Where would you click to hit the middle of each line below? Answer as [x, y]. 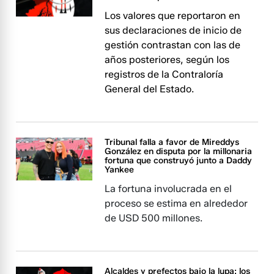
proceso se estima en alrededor [176, 203]
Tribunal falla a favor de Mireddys [172, 142]
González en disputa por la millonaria [179, 151]
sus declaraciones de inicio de [173, 30]
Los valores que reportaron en [173, 16]
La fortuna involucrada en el [168, 189]
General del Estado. [150, 89]
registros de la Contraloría [164, 74]
